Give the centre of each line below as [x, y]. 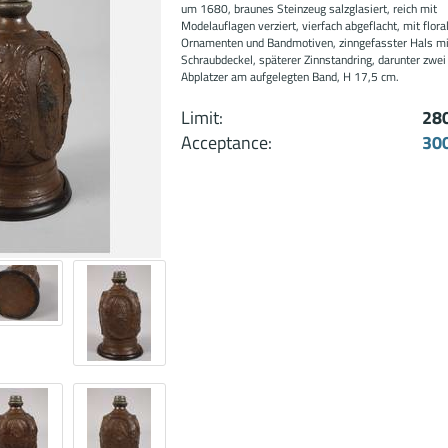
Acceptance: [227, 142]
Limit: [202, 117]
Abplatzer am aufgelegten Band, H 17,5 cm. [290, 76]
